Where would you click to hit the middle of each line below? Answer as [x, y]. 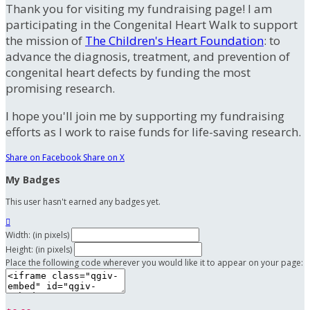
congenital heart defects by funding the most [128, 73]
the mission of [45, 41]
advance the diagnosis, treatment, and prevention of [148, 57]
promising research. [60, 89]
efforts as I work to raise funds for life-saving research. [153, 132]
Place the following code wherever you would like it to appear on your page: [154, 263]
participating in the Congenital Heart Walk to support [152, 25]
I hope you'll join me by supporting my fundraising [145, 116]
